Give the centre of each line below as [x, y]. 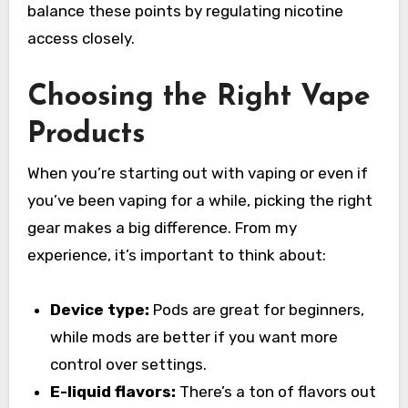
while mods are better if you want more [194, 337]
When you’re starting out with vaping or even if [197, 173]
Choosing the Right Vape [199, 97]
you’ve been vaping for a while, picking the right [199, 201]
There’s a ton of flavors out [276, 392]
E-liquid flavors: [113, 392]
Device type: [100, 310]
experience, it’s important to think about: [176, 255]
